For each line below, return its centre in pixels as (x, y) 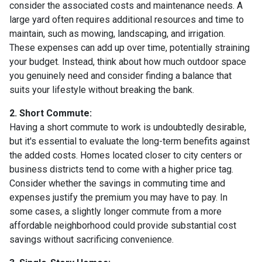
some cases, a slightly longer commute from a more (116, 211)
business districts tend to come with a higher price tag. (121, 169)
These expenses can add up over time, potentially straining (130, 47)
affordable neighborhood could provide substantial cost (123, 225)
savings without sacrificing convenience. (92, 239)
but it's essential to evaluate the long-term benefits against (130, 141)
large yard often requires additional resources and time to (127, 19)
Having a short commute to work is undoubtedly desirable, (128, 127)
